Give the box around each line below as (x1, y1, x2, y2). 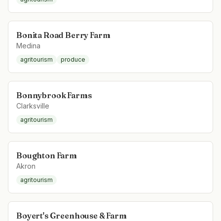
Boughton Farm (16, 150, 77, 160)
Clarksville (16, 102, 49, 110)
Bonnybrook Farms (16, 90, 92, 100)
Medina (16, 41, 40, 50)
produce (61, 56, 85, 63)
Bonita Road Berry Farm (16, 30, 110, 40)
